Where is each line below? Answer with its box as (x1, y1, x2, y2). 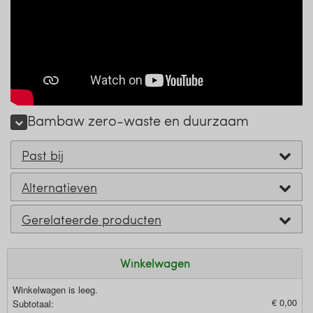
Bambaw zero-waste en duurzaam (27, 110, 249, 130)
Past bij (22, 146, 64, 164)
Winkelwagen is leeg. (13, 283, 98, 297)
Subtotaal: (13, 297, 54, 311)
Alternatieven (22, 178, 97, 196)
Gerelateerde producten (22, 210, 161, 228)
